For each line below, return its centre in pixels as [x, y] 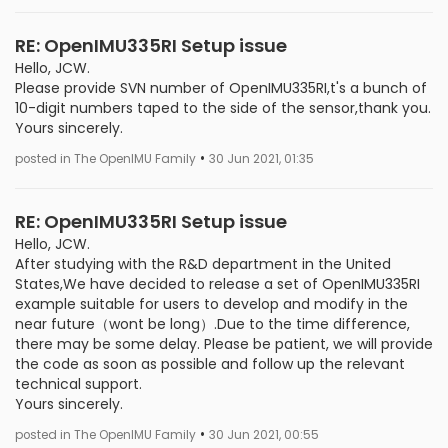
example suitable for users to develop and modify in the [211, 303]
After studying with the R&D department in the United [203, 263]
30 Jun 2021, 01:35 [261, 158]
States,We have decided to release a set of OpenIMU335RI [217, 283]
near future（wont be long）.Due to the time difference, [212, 323]
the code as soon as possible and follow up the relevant [210, 363]
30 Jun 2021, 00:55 [264, 434]
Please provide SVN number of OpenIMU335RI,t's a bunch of [221, 87]
